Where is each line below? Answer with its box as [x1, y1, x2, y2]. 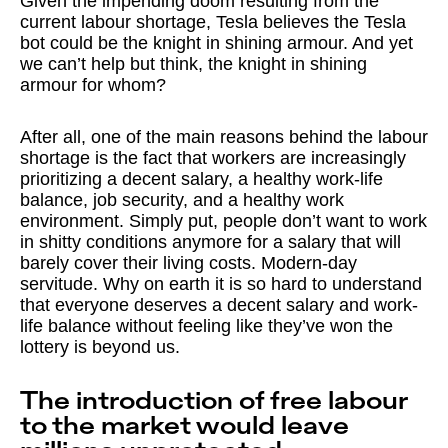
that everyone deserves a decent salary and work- [20, 295, 418, 316]
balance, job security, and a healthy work [20, 190, 344, 211]
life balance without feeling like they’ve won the [20, 316, 393, 337]
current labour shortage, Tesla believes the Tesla [20, 11, 406, 32]
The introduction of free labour [20, 389, 407, 415]
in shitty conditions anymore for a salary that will [20, 232, 401, 253]
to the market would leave [20, 414, 349, 440]
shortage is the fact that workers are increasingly [20, 148, 406, 169]
